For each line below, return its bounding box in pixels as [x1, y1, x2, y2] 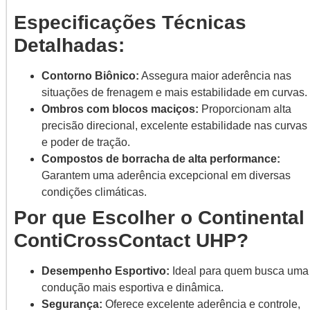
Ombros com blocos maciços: [42, 103, 199, 116]
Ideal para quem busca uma [170, 265, 309, 277]
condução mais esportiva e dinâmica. [42, 282, 224, 294]
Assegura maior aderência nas [139, 70, 291, 82]
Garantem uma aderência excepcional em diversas [42, 170, 291, 182]
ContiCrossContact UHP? [14, 230, 248, 252]
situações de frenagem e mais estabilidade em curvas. [42, 86, 307, 99]
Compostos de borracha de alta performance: [42, 153, 280, 165]
